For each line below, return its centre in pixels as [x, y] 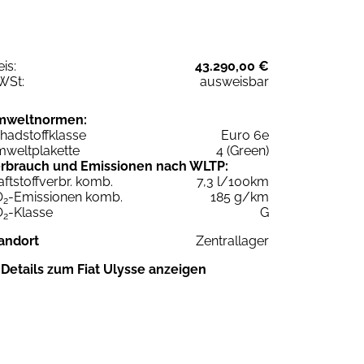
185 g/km [240, 197]
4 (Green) [243, 150]
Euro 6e [245, 135]
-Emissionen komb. [65, 197]
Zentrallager [232, 240]
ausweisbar [234, 81]
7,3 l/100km [233, 181]
